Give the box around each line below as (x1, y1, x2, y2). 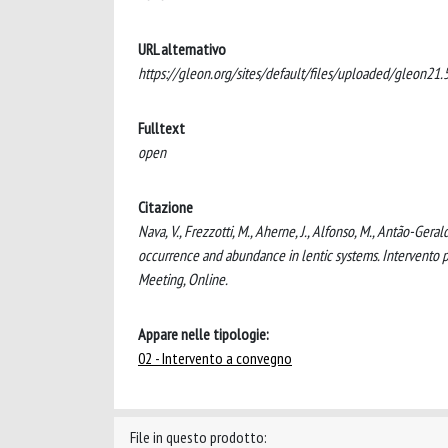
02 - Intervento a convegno (138, 348, 292, 368)
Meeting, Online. (138, 269, 228, 289)
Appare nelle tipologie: (138, 324, 269, 344)
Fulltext (138, 118, 185, 138)
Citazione (138, 197, 193, 217)
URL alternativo (138, 39, 226, 59)
